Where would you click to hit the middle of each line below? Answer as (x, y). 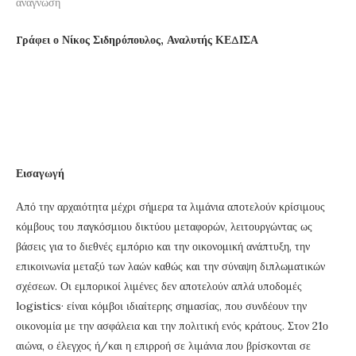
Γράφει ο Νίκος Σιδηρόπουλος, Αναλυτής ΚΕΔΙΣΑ (137, 39)
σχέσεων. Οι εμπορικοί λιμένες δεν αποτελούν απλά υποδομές (159, 286)
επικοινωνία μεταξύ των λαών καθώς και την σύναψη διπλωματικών (170, 266)
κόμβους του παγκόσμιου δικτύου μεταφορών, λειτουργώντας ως (164, 226)
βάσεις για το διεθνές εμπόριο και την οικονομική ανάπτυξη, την (163, 246)
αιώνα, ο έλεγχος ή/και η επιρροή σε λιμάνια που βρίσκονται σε (163, 345)
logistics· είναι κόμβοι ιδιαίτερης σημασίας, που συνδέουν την (161, 306)
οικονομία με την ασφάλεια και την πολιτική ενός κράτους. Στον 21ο (172, 325)
